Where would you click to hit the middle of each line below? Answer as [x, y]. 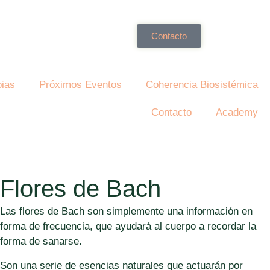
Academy [237, 113]
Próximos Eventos [80, 85]
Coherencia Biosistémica [202, 85]
